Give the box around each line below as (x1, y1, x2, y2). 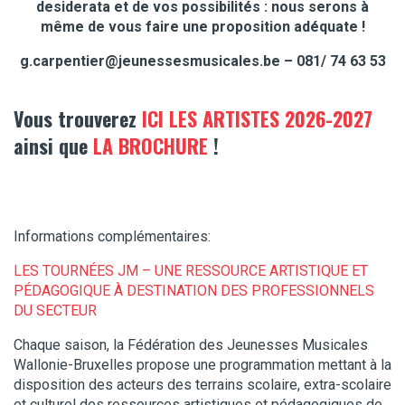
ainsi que (14, 131, 93, 161)
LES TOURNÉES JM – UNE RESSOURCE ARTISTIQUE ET (14, 261, 368, 279)
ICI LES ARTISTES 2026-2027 (142, 104, 372, 134)
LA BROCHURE (93, 131, 208, 161)
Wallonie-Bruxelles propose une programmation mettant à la (14, 355, 391, 373)
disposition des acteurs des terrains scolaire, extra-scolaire (14, 375, 391, 393)
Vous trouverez (14, 104, 142, 134)
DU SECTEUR (14, 301, 97, 319)
